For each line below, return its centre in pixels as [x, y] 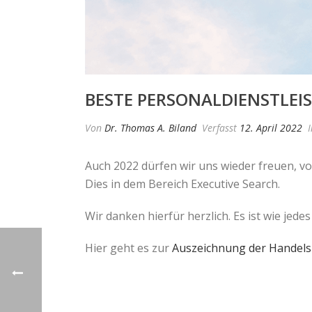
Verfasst [219, 128]
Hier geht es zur [128, 248]
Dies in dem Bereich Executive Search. [182, 184]
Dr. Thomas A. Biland [150, 128]
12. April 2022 [271, 128]
